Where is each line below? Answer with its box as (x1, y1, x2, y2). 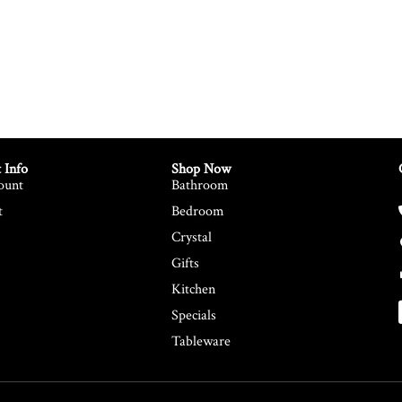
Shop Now (171, 159, 231, 179)
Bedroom (171, 201, 224, 221)
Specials (171, 305, 216, 325)
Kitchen (171, 279, 215, 299)
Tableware (171, 331, 231, 351)
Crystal (171, 227, 212, 247)
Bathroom (171, 175, 229, 195)
